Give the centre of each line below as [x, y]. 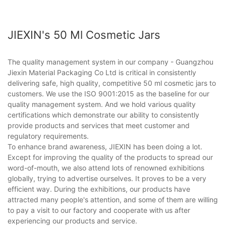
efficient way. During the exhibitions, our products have [99, 189]
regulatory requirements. [48, 136]
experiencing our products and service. [72, 220]
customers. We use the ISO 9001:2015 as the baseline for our [108, 93]
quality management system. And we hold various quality [102, 104]
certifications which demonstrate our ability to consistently [103, 115]
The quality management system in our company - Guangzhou [110, 62]
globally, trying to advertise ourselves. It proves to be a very [107, 178]
